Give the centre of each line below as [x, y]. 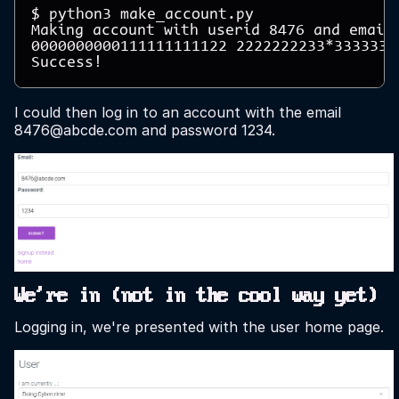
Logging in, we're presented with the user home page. [199, 326]
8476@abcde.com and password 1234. [145, 130]
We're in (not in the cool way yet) [196, 296]
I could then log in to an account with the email [178, 113]
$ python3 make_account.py [147, 15]
